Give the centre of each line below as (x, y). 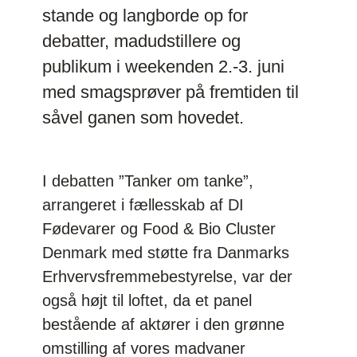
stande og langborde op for (145, 15)
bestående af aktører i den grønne (164, 324)
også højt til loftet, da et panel (147, 300)
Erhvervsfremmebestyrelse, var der (168, 276)
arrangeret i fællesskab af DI (143, 204)
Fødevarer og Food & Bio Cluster (159, 228)
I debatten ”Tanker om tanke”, (148, 180)
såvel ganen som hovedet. (143, 117)
